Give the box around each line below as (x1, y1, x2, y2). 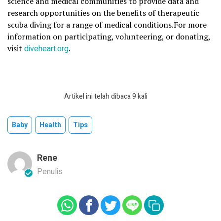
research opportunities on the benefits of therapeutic (7, 7, 199, 19)
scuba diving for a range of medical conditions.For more (7, 19, 207, 31)
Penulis (37, 166, 63, 178)
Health (39, 120, 61, 131)
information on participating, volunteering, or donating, (7, 31, 210, 42)
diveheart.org (24, 43, 69, 55)
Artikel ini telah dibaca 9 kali (64, 91, 147, 102)
